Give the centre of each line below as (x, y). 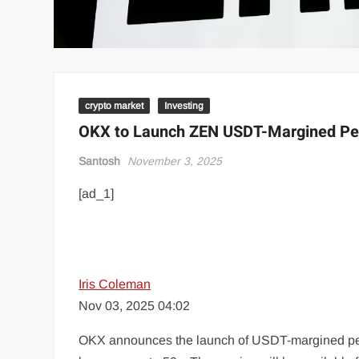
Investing (184, 105)
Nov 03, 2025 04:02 (135, 305)
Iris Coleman (115, 284)
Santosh (100, 161)
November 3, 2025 (175, 161)
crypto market (115, 105)
